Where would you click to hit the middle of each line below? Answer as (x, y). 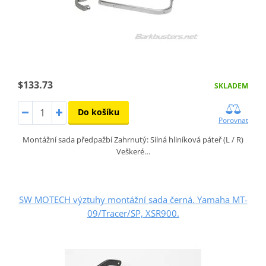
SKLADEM (232, 85)
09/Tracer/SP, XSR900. (133, 213)
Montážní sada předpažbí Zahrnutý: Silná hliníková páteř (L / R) (133, 139)
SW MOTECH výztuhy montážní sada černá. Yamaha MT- (133, 199)
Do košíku (98, 112)
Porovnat (234, 120)
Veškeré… (133, 151)
